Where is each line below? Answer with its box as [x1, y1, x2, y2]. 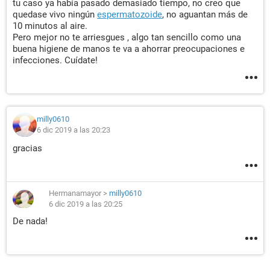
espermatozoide [97, 9, 162, 20]
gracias [13, 143, 42, 154]
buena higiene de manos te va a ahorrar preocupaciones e [13, 43, 245, 54]
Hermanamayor [49, 189, 101, 198]
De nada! [13, 216, 48, 227]
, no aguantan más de [162, 9, 248, 20]
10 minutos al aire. [13, 20, 87, 31]
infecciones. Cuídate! [13, 55, 98, 66]
